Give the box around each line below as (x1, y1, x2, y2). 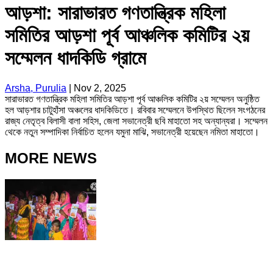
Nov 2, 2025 (74, 82, 126, 93)
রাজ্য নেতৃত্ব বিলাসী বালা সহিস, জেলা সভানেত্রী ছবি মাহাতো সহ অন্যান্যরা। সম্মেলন (5, 115, 268, 126)
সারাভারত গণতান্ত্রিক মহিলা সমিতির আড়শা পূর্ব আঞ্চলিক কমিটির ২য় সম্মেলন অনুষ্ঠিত (5, 93, 260, 104)
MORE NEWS (5, 149, 97, 166)
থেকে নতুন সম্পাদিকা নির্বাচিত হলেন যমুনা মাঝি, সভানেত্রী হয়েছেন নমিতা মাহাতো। (5, 126, 260, 137)
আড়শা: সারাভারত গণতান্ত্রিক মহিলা (5, 2, 225, 24)
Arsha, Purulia (5, 82, 66, 93)
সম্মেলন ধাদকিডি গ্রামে (5, 47, 146, 69)
